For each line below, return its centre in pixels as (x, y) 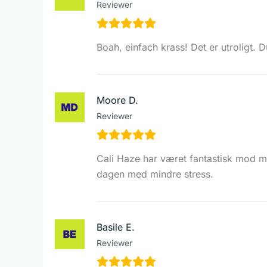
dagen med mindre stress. (155, 174)
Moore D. (117, 100)
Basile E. (116, 227)
